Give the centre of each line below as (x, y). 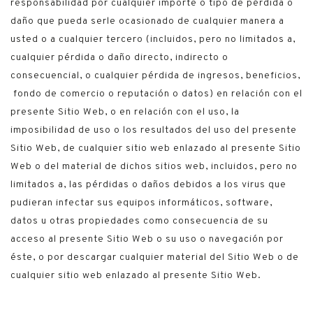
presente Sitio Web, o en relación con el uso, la (125, 112)
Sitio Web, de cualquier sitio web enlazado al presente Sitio (156, 148)
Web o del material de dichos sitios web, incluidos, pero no (154, 167)
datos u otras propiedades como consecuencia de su (139, 221)
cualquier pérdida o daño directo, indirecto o (119, 58)
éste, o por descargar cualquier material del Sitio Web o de (155, 257)
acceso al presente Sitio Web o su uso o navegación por (147, 239)
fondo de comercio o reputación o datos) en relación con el (156, 94)
